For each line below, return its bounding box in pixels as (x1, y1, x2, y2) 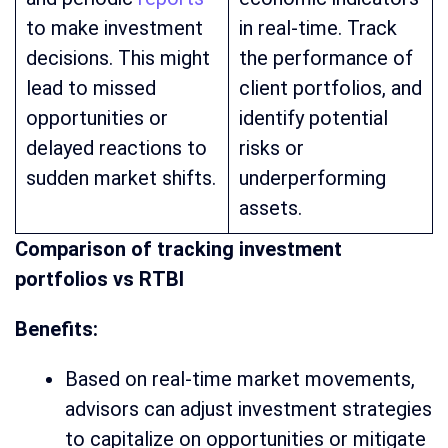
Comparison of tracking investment (15, 236, 342, 261)
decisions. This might (26, 45, 210, 70)
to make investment (26, 15, 203, 40)
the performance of (239, 45, 413, 70)
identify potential (239, 105, 388, 130)
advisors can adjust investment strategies (65, 396, 432, 421)
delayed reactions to (26, 135, 207, 160)
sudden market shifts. (26, 165, 216, 190)
